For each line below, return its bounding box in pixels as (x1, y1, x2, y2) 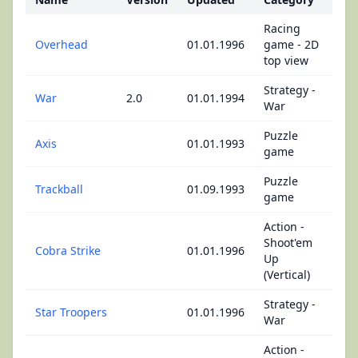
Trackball (35, 181, 83, 197)
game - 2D (264, 37, 319, 52)
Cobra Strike (35, 243, 101, 258)
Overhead (35, 37, 88, 52)
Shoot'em (264, 235, 312, 250)
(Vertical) (264, 267, 310, 282)
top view (264, 53, 308, 68)
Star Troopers (35, 304, 107, 320)
